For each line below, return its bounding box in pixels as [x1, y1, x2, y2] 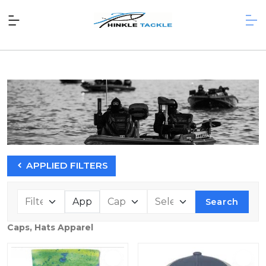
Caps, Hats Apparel [7, 222, 93, 233]
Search [205, 196, 239, 207]
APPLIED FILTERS [23, 160, 108, 172]
